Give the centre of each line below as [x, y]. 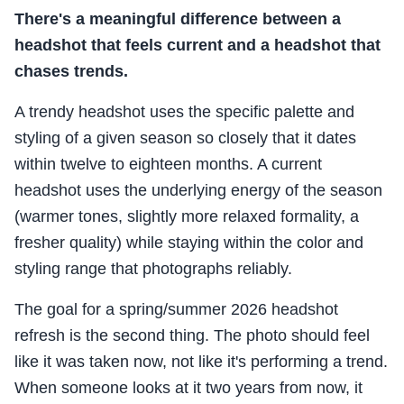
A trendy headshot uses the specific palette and [184, 112]
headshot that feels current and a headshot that [197, 46]
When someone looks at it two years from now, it [188, 388]
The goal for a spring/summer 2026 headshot [176, 310]
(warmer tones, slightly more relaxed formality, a [187, 217]
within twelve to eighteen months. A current [168, 165]
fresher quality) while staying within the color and [189, 243]
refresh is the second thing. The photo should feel [192, 336]
